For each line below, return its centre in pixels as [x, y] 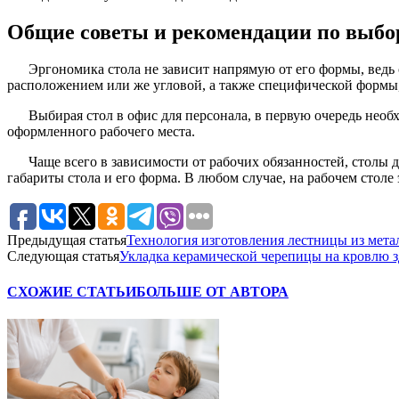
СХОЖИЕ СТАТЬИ [72, 291]
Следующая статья [63, 256]
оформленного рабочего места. [101, 132]
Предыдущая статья [67, 240]
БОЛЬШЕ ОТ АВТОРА [212, 291]
